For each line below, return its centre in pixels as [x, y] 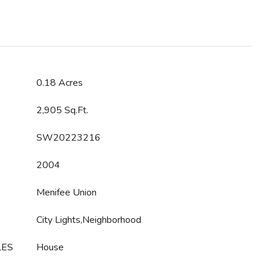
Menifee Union [66, 193]
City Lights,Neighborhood [89, 220]
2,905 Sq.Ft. [62, 110]
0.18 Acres [60, 83]
